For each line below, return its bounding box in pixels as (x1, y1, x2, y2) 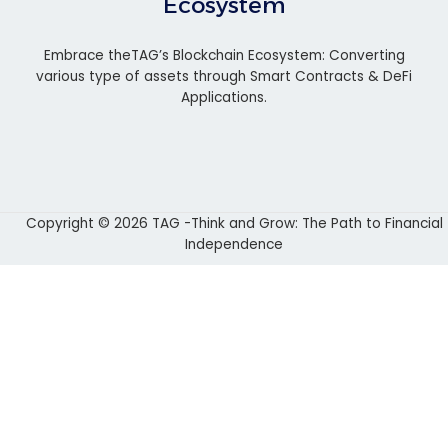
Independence (185, 234, 283, 254)
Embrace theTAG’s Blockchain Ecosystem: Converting (43, 45, 405, 65)
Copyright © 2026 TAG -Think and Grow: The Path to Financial (25, 213, 443, 233)
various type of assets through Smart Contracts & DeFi (36, 66, 412, 86)
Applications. (181, 87, 267, 107)
